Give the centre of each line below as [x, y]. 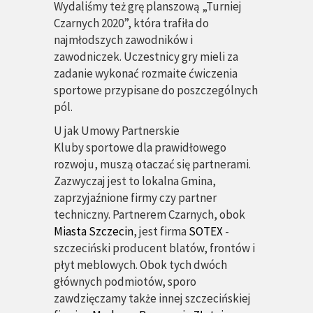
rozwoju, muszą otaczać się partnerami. [152, 164]
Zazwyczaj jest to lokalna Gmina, [135, 181]
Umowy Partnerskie [129, 131]
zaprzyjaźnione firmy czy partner [135, 198]
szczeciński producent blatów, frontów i [154, 248]
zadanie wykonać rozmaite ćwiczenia [146, 73]
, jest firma [161, 231]
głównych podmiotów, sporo [125, 282]
